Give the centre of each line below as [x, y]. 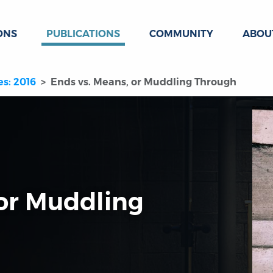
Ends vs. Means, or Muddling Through [144, 82]
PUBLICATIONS [83, 34]
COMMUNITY [181, 34]
